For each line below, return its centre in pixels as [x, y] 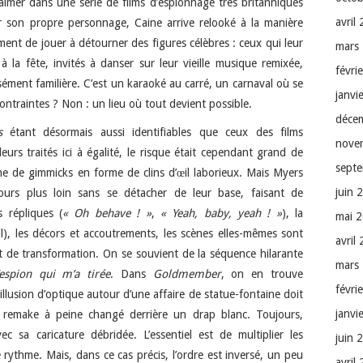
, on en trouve [262, 273]
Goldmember [187, 273]
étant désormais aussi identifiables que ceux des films [153, 132]
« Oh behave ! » [107, 213]
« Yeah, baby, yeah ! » [221, 213]
